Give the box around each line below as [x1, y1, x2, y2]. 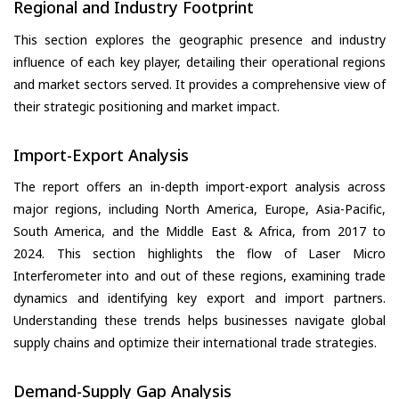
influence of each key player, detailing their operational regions [13, 53, 386, 70]
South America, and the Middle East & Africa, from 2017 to [13, 223, 386, 240]
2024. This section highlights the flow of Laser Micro [13, 245, 386, 263]
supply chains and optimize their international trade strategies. [13, 334, 377, 352]
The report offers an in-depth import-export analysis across [13, 178, 386, 196]
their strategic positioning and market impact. [13, 97, 280, 115]
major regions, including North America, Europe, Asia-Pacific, [13, 200, 386, 218]
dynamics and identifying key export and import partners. [13, 289, 386, 307]
